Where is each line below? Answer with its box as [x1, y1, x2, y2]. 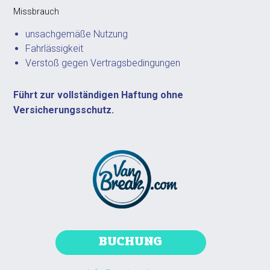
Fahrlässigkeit [25, 43, 84, 54]
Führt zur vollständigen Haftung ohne [13, 89, 184, 101]
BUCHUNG [99, 231, 162, 251]
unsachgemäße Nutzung [25, 28, 128, 40]
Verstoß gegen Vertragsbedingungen [25, 57, 181, 69]
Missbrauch [13, 7, 60, 16]
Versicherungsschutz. [13, 104, 115, 116]
